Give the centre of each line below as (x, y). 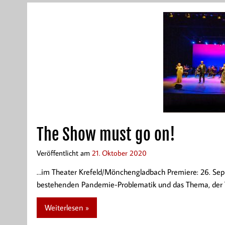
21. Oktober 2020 (119, 152)
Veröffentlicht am (64, 152)
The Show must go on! (106, 134)
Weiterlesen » (67, 208)
